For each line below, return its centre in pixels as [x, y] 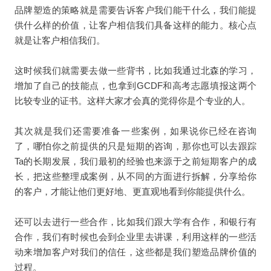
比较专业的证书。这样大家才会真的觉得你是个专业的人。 [132, 100]
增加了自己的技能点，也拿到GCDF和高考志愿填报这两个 [135, 85]
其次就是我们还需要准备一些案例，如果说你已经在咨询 [135, 131]
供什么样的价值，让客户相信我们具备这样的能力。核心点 [135, 25]
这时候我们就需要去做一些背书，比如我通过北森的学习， [135, 70]
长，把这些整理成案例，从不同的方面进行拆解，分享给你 [135, 176]
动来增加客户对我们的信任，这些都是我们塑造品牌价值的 [135, 252]
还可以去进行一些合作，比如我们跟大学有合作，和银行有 [135, 221]
